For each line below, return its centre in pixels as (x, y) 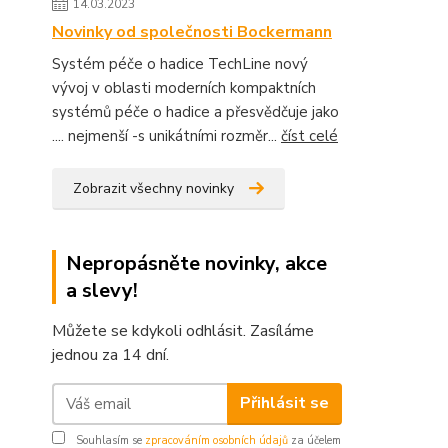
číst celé (309, 135)
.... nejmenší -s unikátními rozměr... (166, 135)
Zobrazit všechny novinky (153, 188)
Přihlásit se (284, 403)
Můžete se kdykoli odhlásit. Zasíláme (183, 330)
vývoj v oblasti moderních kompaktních (184, 87)
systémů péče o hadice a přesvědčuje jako (195, 111)
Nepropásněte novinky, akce (196, 263)
